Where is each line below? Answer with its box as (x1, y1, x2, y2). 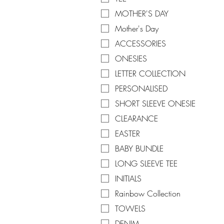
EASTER (115, 128, 140, 139)
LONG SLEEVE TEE (115, 158, 177, 169)
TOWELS (115, 203, 145, 214)
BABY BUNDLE (115, 143, 163, 154)
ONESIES (115, 53, 147, 64)
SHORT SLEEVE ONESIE (115, 98, 195, 109)
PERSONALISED (115, 83, 167, 94)
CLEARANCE (115, 113, 158, 124)
